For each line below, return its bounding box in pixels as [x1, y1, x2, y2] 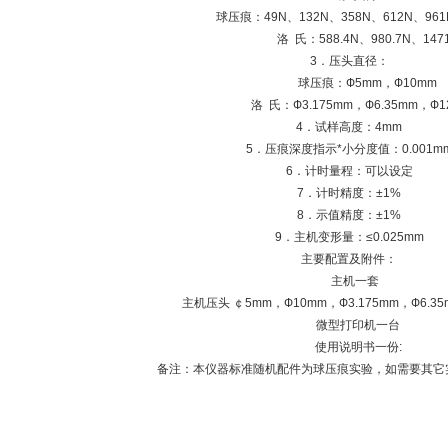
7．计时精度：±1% [297, 186, 401, 200]
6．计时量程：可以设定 [285, 164, 413, 178]
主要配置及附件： [301, 252, 397, 266]
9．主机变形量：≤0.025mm [274, 230, 424, 244]
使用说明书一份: [296, 340, 402, 354]
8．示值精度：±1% [297, 208, 401, 222]
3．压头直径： [309, 54, 389, 68]
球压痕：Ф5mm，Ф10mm [261, 76, 437, 90]
